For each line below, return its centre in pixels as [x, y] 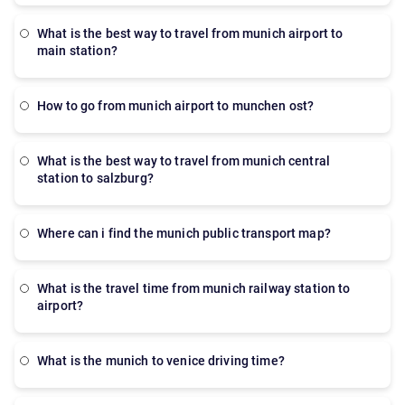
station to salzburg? [95, 178]
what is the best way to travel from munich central [43, 161]
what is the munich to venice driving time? [166, 361]
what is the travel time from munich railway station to [43, 288]
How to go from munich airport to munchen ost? [180, 106]
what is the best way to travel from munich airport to [43, 33]
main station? [77, 51]
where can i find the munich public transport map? [189, 233]
